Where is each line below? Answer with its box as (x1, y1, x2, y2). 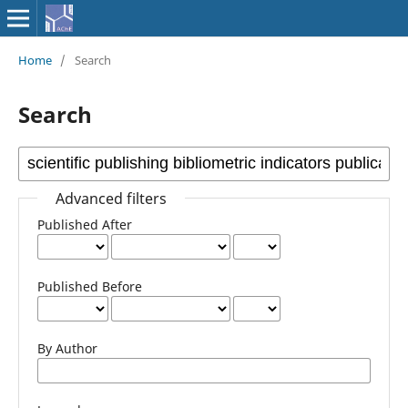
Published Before (36, 277, 142, 295)
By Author (36, 339, 97, 357)
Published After (36, 215, 132, 233)
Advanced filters (55, 188, 167, 209)
